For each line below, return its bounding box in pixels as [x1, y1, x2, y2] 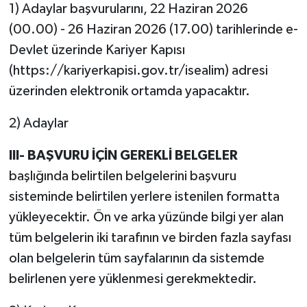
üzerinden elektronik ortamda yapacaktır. [8, 84, 250, 99]
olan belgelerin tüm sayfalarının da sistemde [8, 251, 265, 266]
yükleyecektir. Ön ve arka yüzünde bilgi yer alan [8, 210, 284, 225]
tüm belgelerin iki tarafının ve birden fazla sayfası [8, 231, 291, 245]
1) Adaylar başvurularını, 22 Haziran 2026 [8, 2, 248, 16]
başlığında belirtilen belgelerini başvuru [8, 169, 236, 184]
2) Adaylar [8, 116, 69, 131]
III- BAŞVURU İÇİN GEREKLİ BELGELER [8, 149, 238, 163]
